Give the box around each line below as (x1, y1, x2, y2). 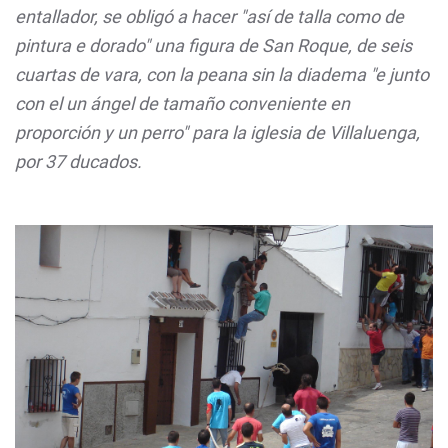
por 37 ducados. (15, 151, 142, 172)
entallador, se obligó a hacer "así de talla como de (15, 6, 404, 27)
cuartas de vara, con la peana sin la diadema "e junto (15, 64, 429, 85)
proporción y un (15, 122, 141, 143)
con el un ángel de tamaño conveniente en (15, 93, 350, 114)
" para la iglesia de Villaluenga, (182, 122, 420, 143)
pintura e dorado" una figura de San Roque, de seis (15, 35, 412, 56)
